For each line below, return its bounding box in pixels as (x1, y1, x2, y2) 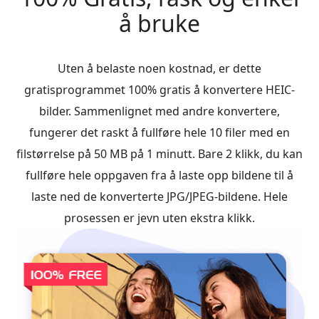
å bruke (119, 8, 200, 38)
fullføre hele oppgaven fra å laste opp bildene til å (26, 167, 293, 183)
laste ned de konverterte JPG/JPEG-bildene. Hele (31, 189, 288, 204)
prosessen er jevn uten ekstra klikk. (64, 210, 255, 226)
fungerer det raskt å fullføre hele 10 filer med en (29, 125, 290, 140)
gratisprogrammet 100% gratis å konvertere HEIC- (24, 82, 295, 98)
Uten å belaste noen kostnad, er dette (58, 61, 261, 76)
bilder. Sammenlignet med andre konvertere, (39, 103, 280, 119)
